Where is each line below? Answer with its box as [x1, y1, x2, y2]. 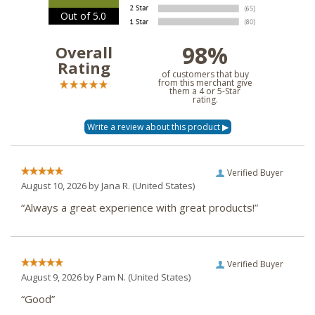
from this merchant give [157, 77, 252, 89]
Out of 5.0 [60, 9, 106, 23]
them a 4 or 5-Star [169, 85, 240, 98]
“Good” [21, 292, 55, 307]
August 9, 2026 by [21, 271, 96, 284]
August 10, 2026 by [21, 179, 101, 193]
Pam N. [96, 271, 126, 284]
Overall [55, 41, 112, 63]
